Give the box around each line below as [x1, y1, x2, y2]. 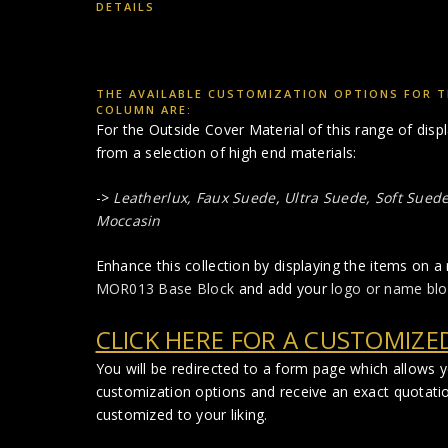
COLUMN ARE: [95, 101, 192, 117]
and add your [234, 278, 332, 298]
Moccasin [95, 210, 161, 230]
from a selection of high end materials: [95, 142, 357, 162]
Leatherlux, [113, 187, 192, 207]
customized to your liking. [95, 404, 268, 424]
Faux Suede [195, 187, 276, 207]
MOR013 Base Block [95, 278, 235, 298]
